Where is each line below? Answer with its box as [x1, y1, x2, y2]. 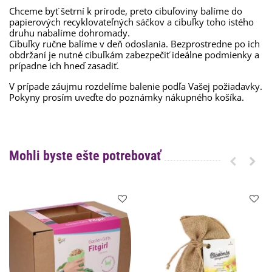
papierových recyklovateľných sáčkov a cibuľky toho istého [9, 16, 254, 28]
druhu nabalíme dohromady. [9, 27, 130, 39]
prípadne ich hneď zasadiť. [9, 59, 119, 72]
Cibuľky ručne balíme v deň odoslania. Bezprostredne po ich [9, 38, 260, 50]
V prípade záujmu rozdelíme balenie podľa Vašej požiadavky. [9, 80, 262, 92]
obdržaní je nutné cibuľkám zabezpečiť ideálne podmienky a [9, 49, 259, 61]
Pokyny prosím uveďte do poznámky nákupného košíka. [9, 91, 244, 103]
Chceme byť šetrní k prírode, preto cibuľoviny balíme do [9, 5, 242, 17]
